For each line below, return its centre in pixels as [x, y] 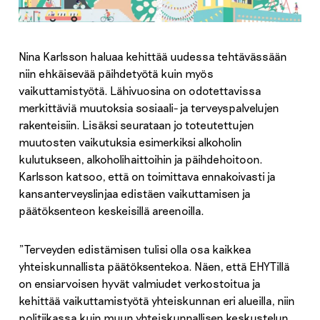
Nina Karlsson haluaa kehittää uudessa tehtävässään [152, 56]
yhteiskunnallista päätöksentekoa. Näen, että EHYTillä [154, 266]
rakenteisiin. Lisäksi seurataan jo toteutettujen [136, 125]
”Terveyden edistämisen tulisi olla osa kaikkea [135, 249]
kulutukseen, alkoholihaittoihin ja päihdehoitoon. [140, 159]
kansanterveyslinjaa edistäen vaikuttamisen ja [134, 194]
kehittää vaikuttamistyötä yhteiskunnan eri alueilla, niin [156, 301]
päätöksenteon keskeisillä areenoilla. [111, 211]
